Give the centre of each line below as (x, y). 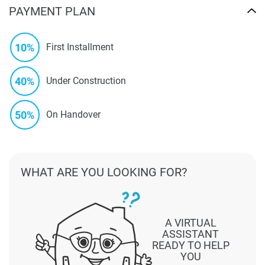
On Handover (73, 115)
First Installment (80, 47)
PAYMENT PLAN (52, 11)
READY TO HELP (190, 245)
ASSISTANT (191, 234)
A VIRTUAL (190, 222)
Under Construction (86, 81)
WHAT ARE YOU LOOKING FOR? (104, 172)
